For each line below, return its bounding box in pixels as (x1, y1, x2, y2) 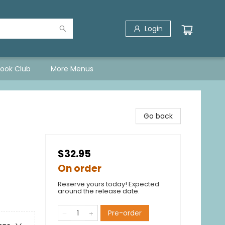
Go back (144, 111, 173, 121)
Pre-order (108, 208, 142, 218)
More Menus (51, 64, 93, 74)
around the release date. (58, 186, 140, 196)
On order (58, 162, 101, 175)
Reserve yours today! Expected (58, 179, 159, 189)
